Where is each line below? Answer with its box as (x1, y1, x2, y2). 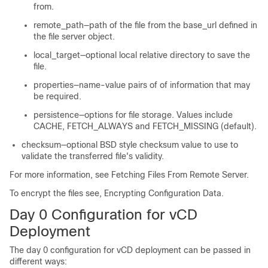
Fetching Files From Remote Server (111, 170, 246, 179)
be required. (33, 92, 81, 101)
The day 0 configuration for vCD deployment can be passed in (10, 245, 251, 255)
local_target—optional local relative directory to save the (33, 50, 250, 60)
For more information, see (10, 170, 111, 179)
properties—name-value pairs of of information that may (33, 80, 250, 90)
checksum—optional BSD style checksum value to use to (22, 140, 238, 150)
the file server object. (33, 32, 115, 41)
